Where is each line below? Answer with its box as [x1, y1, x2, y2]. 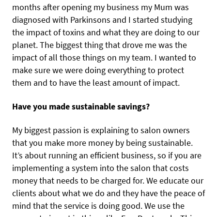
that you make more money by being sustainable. [12, 137, 193, 149]
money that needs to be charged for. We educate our [12, 175, 203, 186]
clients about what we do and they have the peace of [12, 187, 205, 199]
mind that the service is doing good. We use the [12, 200, 185, 212]
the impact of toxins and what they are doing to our [12, 27, 200, 38]
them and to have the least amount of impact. [12, 77, 180, 89]
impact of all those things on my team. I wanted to [12, 52, 196, 63]
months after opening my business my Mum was [12, 1, 189, 13]
